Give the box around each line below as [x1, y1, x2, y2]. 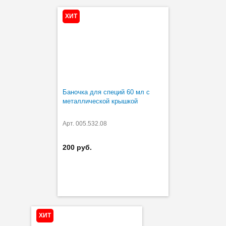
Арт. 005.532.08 [63, 120, 107, 127]
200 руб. [63, 143, 92, 151]
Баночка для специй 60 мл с [63, 88, 150, 96]
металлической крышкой [63, 97, 138, 105]
